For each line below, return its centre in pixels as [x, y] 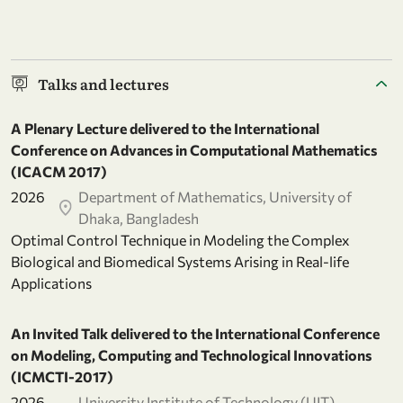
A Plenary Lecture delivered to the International [165, 128]
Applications [51, 282]
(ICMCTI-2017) [62, 376]
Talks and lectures [103, 83]
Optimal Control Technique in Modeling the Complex [180, 239]
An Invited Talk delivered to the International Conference [195, 333]
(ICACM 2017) [59, 171]
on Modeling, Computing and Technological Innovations [191, 354]
